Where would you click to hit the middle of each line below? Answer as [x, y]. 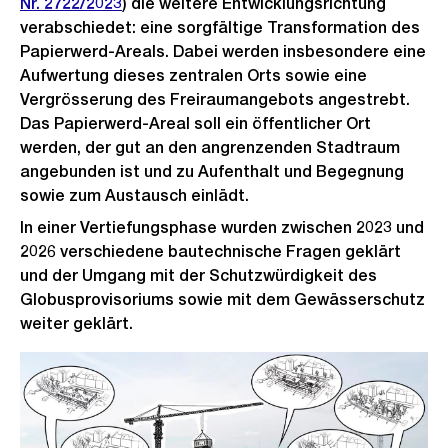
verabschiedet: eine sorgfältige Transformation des [220, 27]
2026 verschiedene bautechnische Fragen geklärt [210, 251]
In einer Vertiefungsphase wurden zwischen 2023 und [222, 227]
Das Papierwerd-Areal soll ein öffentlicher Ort [195, 123]
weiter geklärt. [76, 323]
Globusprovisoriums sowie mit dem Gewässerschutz [222, 299]
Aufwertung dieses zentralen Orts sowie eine [193, 75]
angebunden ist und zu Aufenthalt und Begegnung [212, 171]
